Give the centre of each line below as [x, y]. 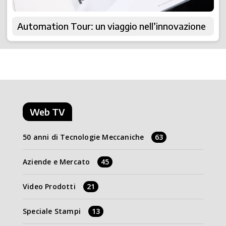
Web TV [47, 112]
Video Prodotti [49, 187]
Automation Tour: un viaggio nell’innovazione [111, 26]
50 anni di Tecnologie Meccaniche [83, 137]
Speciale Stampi [52, 211]
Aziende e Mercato [56, 162]
